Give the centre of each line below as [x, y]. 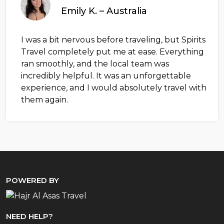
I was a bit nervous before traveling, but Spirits [113, 40]
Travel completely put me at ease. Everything [112, 52]
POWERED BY [32, 180]
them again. [44, 100]
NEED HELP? [29, 216]
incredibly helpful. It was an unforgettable [106, 76]
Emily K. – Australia [104, 11]
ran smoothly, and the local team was [95, 64]
